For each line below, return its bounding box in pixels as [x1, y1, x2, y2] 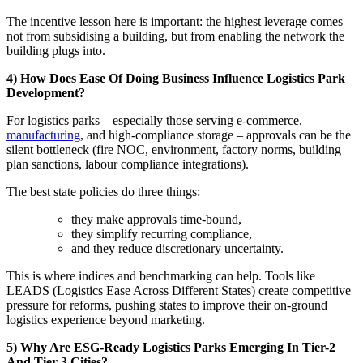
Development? [6, 86, 85, 100]
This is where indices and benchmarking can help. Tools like [6, 269, 315, 284]
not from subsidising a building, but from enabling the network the [6, 29, 344, 44]
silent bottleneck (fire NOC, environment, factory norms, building [6, 143, 341, 157]
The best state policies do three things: [6, 185, 200, 199]
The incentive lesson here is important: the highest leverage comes [6, 15, 343, 29]
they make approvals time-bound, [71, 212, 241, 227]
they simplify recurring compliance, [71, 227, 252, 241]
